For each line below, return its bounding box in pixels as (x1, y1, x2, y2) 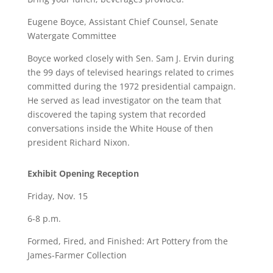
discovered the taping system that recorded (27, 108, 206, 120)
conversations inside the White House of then (27, 122, 213, 134)
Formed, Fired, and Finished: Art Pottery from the (27, 235, 228, 247)
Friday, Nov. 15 (27, 190, 88, 202)
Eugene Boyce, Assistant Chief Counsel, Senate (27, 16, 218, 27)
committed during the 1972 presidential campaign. (27, 80, 236, 92)
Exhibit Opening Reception (27, 168, 139, 179)
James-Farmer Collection (27, 249, 127, 261)
